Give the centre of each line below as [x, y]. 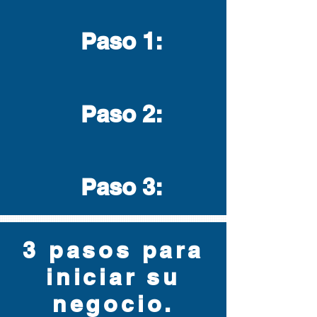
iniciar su [113, 277]
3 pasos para [113, 250]
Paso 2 [117, 114]
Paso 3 [117, 187]
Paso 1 [117, 41]
